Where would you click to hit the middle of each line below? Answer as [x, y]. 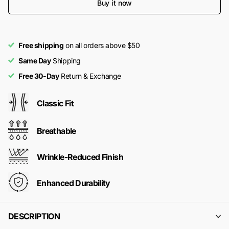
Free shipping [41, 45]
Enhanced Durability [74, 183]
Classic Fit [55, 103]
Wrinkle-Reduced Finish [80, 157]
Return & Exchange [90, 76]
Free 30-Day [39, 76]
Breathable [56, 131]
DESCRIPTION [34, 216]
